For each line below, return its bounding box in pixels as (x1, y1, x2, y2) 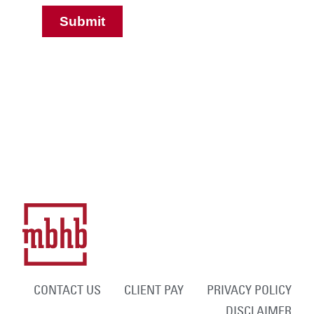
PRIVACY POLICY (206, 282, 292, 299)
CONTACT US (33, 282, 101, 299)
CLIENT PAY (123, 282, 184, 299)
